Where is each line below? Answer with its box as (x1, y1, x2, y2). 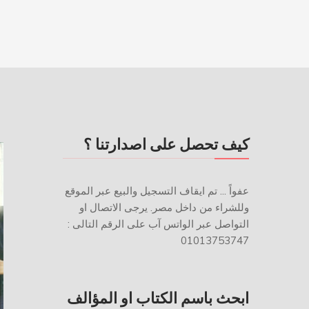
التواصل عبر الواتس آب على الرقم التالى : (68, 217, 249, 230)
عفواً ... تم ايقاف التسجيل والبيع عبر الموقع (65, 184, 249, 197)
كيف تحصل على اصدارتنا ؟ (83, 134, 249, 154)
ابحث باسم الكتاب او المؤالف (67, 288, 249, 308)
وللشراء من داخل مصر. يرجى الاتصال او (79, 201, 249, 214)
